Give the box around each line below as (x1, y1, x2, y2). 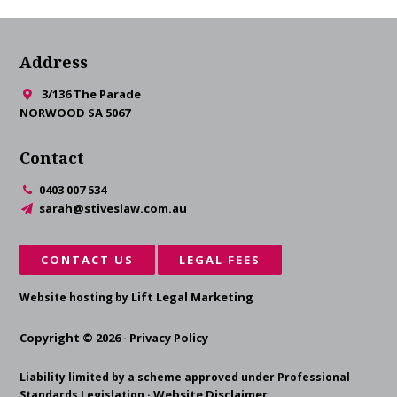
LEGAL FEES (179, 252, 261, 268)
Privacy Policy (129, 330, 209, 346)
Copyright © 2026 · (19, 330, 130, 346)
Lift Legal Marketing (131, 289, 254, 305)
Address (19, 51, 89, 73)
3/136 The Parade (39, 86, 142, 102)
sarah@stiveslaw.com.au (39, 200, 188, 216)
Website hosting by (19, 290, 132, 305)
